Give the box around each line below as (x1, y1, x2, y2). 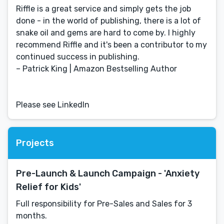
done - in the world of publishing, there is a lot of (16, 16, 201, 25)
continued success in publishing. (16, 52, 139, 61)
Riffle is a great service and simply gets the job (16, 4, 191, 13)
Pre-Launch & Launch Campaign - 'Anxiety (16, 168, 199, 179)
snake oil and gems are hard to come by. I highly (16, 28, 195, 37)
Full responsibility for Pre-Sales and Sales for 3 (16, 199, 192, 208)
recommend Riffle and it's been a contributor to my (16, 40, 207, 49)
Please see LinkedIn (16, 100, 89, 109)
